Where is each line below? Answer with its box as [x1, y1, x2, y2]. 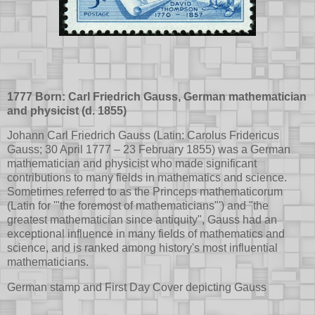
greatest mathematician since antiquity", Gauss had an [7, 214, 277, 226]
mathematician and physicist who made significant [7, 157, 257, 170]
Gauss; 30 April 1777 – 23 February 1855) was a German [7, 143, 290, 156]
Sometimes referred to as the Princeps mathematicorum [7, 186, 283, 198]
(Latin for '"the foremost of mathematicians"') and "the [7, 200, 269, 212]
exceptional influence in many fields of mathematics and [7, 228, 285, 240]
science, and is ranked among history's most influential [7, 242, 278, 255]
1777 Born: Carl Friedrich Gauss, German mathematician [7, 90, 307, 103]
